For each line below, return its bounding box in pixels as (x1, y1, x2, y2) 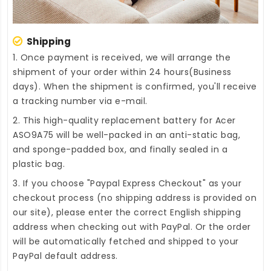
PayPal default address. (13, 250, 118, 263)
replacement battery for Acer (101, 114, 236, 127)
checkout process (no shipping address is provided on (13, 192, 256, 204)
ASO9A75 (13, 129, 54, 142)
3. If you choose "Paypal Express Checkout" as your (13, 177, 241, 190)
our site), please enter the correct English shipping (13, 206, 241, 219)
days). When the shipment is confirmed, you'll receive (13, 80, 257, 93)
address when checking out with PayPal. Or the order (13, 221, 251, 233)
